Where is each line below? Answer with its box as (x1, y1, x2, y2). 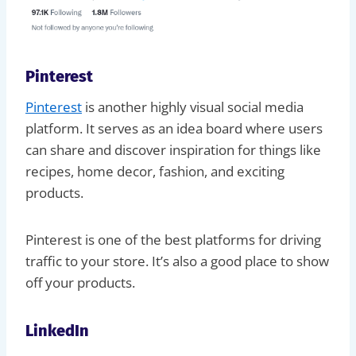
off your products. (25, 273, 135, 292)
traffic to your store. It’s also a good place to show (25, 251, 329, 270)
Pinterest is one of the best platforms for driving (25, 230, 321, 249)
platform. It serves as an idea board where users (25, 118, 323, 137)
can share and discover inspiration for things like (25, 140, 321, 159)
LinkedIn (25, 320, 89, 340)
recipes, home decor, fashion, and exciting (25, 161, 284, 180)
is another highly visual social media (82, 97, 304, 116)
